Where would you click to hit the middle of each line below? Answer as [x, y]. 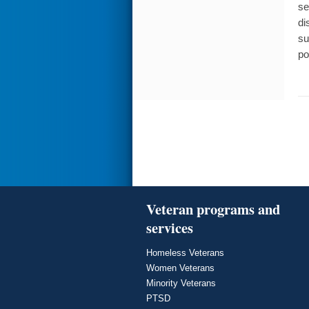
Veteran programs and [213, 209]
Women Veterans [180, 268]
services [170, 228]
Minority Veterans [181, 283]
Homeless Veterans [185, 253]
